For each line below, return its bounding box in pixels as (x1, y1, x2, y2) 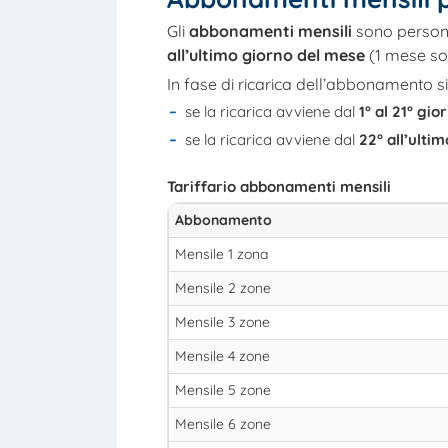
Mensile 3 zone (175, 313, 270, 332)
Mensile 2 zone (175, 279, 271, 298)
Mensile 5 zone (175, 381, 271, 400)
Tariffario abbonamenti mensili (167, 177, 391, 197)
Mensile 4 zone (175, 347, 270, 366)
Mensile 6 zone (175, 415, 271, 434)
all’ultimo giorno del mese (167, 44, 365, 65)
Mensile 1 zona (175, 245, 268, 264)
